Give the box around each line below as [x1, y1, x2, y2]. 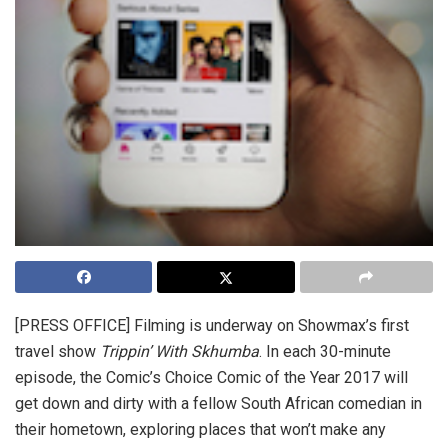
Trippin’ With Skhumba [100, 342, 259, 361]
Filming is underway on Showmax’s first [134, 316, 409, 335]
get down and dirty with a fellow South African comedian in [15, 394, 422, 413]
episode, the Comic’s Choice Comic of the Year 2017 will [15, 368, 408, 387]
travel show [15, 342, 100, 361]
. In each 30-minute [259, 342, 391, 361]
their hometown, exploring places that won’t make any [15, 420, 386, 439]
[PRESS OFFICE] [15, 316, 134, 335]
